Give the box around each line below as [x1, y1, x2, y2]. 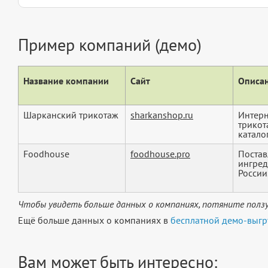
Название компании [23, 75, 109, 87]
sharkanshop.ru [130, 109, 193, 121]
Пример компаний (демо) [18, 33, 202, 56]
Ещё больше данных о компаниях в [18, 214, 170, 227]
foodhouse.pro [130, 148, 190, 160]
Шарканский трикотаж [23, 109, 118, 121]
